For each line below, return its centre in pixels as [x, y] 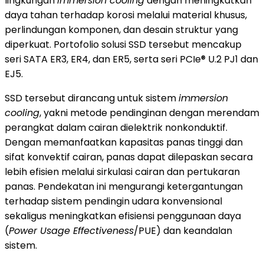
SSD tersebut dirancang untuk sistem [92, 98]
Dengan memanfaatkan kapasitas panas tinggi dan [124, 142]
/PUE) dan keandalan [183, 230]
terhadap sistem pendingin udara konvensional [113, 201]
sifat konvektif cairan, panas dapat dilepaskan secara [129, 157]
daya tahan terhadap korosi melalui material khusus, [126, 15]
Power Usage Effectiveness [71, 230]
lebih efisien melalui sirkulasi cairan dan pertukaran [122, 171]
